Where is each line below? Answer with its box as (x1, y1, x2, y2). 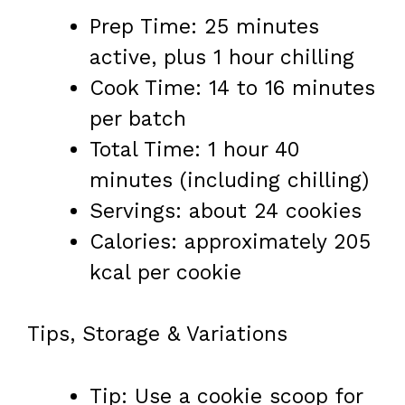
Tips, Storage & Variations (27, 322, 287, 347)
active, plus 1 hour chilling (89, 44, 354, 70)
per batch (89, 106, 186, 131)
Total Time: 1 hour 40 (89, 137, 300, 162)
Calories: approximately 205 (89, 229, 371, 254)
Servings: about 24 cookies (89, 198, 362, 223)
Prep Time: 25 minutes (89, 14, 319, 39)
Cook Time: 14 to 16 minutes (89, 75, 375, 100)
